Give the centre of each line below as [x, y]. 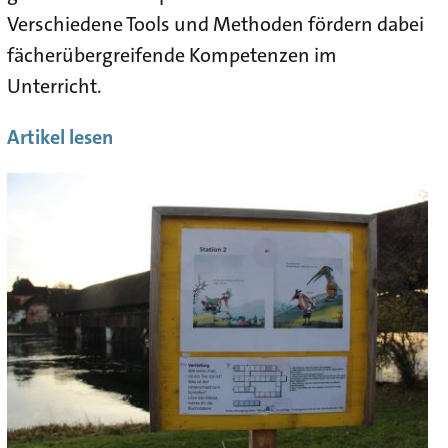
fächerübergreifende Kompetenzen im [171, 54]
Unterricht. [54, 85]
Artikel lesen [59, 136]
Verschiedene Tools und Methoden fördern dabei [215, 23]
